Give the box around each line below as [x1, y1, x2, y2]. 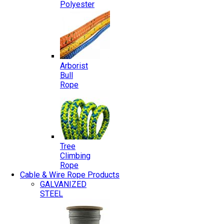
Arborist [60, 61, 88, 70]
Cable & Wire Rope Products [20, 170, 119, 179]
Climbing [60, 151, 90, 160]
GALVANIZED [40, 179, 86, 189]
